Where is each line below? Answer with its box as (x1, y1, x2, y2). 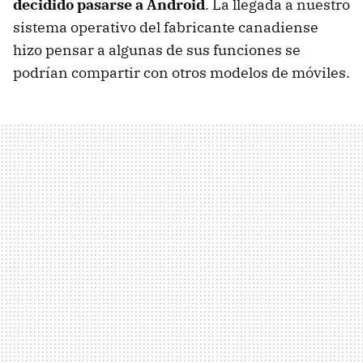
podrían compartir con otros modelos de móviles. (13, 62, 350, 82)
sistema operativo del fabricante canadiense (13, 17, 318, 36)
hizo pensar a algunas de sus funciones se (13, 40, 301, 59)
